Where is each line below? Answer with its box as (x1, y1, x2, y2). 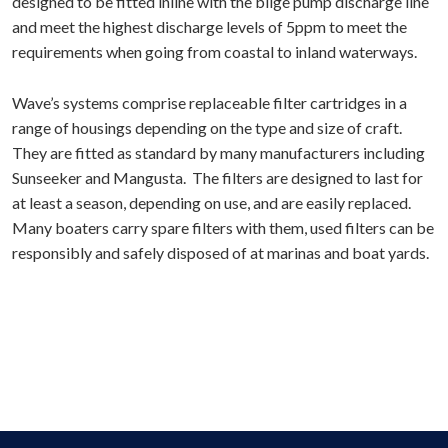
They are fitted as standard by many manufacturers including (12, 143, 425, 162)
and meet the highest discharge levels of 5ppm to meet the (12, 17, 407, 36)
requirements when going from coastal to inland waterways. (12, 42, 417, 61)
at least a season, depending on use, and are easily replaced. (12, 193, 411, 212)
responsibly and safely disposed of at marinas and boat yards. (12, 243, 432, 262)
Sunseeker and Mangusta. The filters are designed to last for (12, 168, 423, 187)
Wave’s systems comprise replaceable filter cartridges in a (12, 93, 407, 112)
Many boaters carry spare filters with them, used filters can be (12, 218, 434, 237)
